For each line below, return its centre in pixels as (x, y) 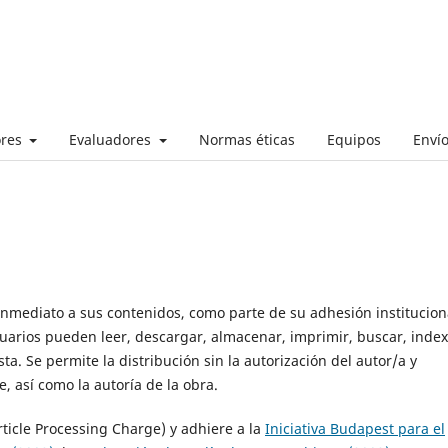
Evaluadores (112, 139)
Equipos (353, 139)
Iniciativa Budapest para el (355, 428)
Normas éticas (246, 139)
